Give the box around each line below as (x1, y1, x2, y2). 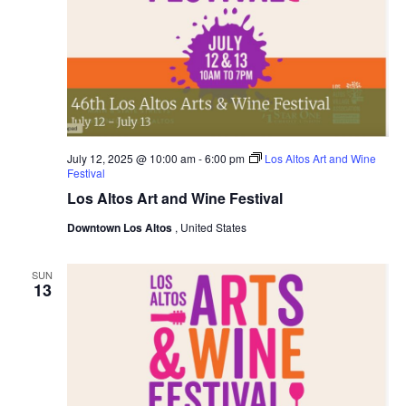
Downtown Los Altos (66, 219, 175, 237)
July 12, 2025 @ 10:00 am (66, 150, 196, 167)
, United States (174, 219, 246, 236)
